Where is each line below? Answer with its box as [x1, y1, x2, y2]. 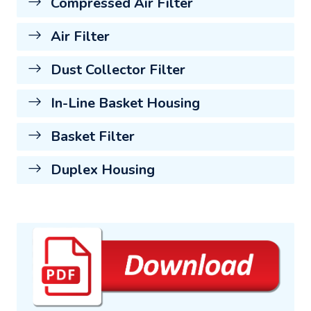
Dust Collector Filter [47, 60, 185, 79]
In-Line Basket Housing [47, 93, 200, 112]
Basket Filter [47, 126, 135, 146]
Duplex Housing [47, 160, 155, 179]
